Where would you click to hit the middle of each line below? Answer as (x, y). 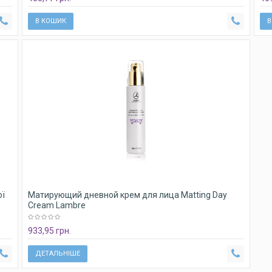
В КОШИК (51, 21)
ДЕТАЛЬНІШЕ (58, 253)
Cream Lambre (57, 205)
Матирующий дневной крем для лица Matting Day (127, 195)
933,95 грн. (49, 231)
